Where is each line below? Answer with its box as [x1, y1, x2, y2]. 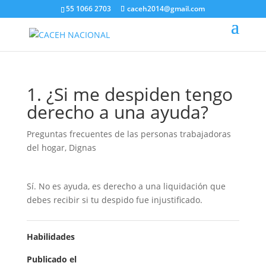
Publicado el [26, 254, 77, 265]
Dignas [68, 142, 96, 153]
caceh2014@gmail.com [127, 4, 205, 14]
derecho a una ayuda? [26, 100, 208, 124]
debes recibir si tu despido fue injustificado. [26, 194, 202, 205]
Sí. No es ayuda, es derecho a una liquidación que [26, 180, 226, 192]
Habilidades [26, 231, 75, 242]
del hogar [26, 142, 65, 153]
